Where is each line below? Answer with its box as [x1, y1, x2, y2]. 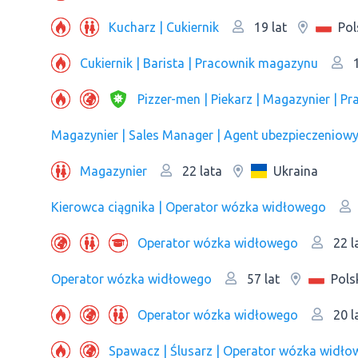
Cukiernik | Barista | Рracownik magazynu [80, 55, 318, 70]
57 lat [244, 272, 280, 286]
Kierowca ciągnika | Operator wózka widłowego [51, 199, 326, 214]
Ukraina [273, 163, 318, 178]
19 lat [251, 20, 287, 34]
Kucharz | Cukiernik [109, 19, 219, 34]
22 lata [179, 164, 222, 178]
